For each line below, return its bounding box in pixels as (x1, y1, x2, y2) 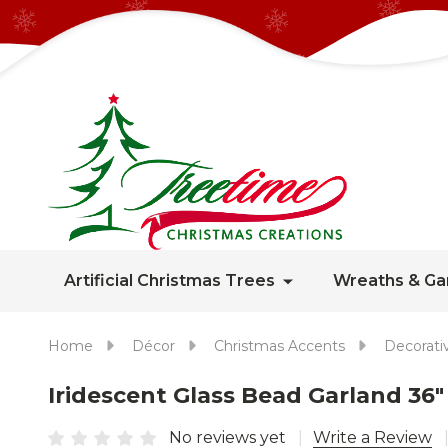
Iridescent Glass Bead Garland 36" (48, 382, 444, 409)
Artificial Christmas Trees (64, 271, 275, 290)
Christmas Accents (214, 337, 345, 355)
